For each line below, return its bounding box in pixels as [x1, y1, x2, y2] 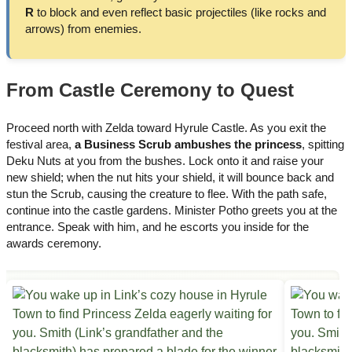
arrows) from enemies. [25, 21, 141, 35]
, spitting [302, 137, 344, 152]
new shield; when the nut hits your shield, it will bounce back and [6, 170, 334, 185]
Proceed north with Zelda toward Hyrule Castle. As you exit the [6, 121, 326, 135]
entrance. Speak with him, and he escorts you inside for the [6, 220, 309, 234]
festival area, [6, 137, 75, 152]
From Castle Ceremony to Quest [6, 79, 294, 101]
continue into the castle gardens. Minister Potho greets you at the [6, 203, 337, 218]
